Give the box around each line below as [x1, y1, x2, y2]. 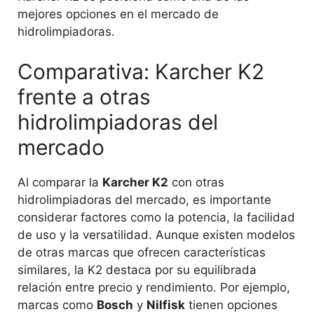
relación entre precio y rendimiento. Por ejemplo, [18, 280, 290, 294]
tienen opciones [185, 297, 278, 312]
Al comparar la [18, 175, 102, 189]
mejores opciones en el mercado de [18, 7, 219, 22]
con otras [168, 175, 224, 189]
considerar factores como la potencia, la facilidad [18, 210, 295, 224]
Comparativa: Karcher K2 [18, 58, 264, 84]
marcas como [18, 297, 97, 312]
